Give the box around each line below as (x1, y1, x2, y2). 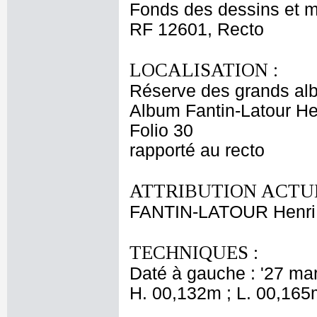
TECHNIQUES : (129, 242, 258, 263)
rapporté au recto (129, 141, 265, 160)
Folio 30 (129, 121, 193, 140)
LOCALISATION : (129, 59, 278, 81)
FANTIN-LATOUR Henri (129, 202, 316, 221)
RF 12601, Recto (129, 20, 264, 39)
